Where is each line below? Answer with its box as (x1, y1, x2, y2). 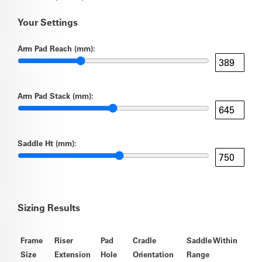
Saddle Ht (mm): (18, 138, 77, 149)
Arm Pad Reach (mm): (18, 43, 95, 54)
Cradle (133, 235, 156, 246)
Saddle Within (187, 235, 237, 246)
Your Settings (18, 16, 78, 29)
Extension (54, 249, 91, 260)
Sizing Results (18, 202, 80, 214)
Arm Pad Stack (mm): (18, 91, 94, 101)
